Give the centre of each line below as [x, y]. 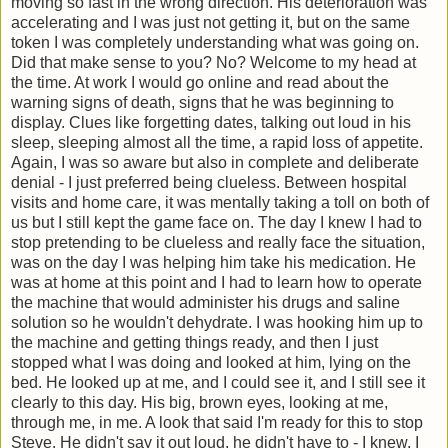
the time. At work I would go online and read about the [200, 83]
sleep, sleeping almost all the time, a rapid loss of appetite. [217, 143]
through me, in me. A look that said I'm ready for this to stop [217, 423]
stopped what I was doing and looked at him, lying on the [211, 363]
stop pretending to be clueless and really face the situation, [218, 243]
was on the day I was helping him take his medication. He [213, 263]
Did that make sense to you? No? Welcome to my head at [213, 63]
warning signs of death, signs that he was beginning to [202, 103]
